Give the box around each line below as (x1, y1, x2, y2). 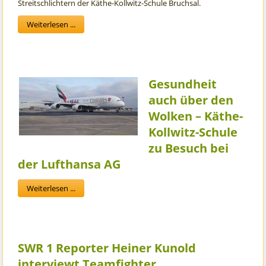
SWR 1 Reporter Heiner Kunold (18, 240, 197, 256)
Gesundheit (148, 76, 217, 93)
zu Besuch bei (148, 140, 229, 157)
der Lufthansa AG (18, 156, 121, 173)
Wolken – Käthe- (148, 108, 243, 125)
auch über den (148, 92, 234, 109)
